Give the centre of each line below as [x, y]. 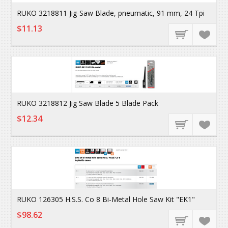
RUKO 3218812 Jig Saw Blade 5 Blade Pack [88, 103]
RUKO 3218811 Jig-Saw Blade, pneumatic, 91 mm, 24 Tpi [111, 13]
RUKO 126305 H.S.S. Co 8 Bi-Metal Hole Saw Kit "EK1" [106, 199]
